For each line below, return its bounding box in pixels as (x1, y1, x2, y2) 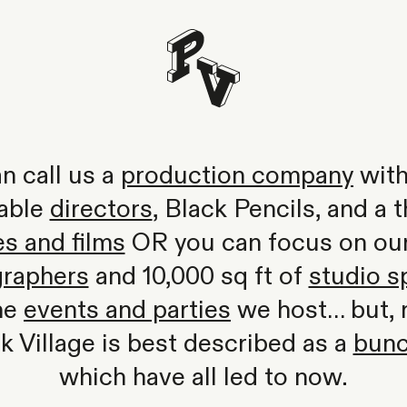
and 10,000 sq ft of (88, 264, 309, 290)
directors (49, 197, 153, 223)
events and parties (24, 298, 231, 323)
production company (121, 164, 353, 189)
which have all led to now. (59, 365, 348, 391)
